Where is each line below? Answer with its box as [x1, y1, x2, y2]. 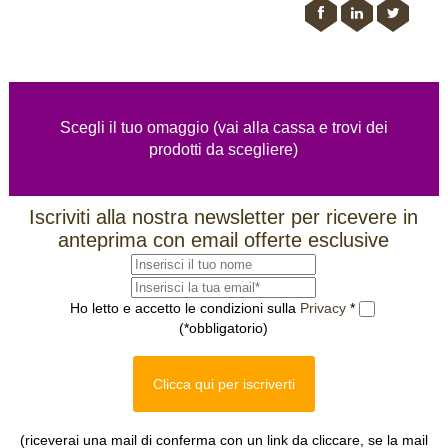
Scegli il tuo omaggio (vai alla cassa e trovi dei [59, 118, 388, 136]
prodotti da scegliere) [149, 140, 299, 158]
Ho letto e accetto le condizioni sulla [69, 299, 300, 316]
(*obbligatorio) [179, 320, 269, 337]
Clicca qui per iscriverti [152, 376, 295, 393]
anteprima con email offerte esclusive [58, 228, 390, 251]
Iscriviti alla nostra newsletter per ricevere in [29, 205, 419, 228]
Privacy [299, 299, 350, 316]
